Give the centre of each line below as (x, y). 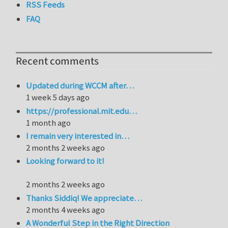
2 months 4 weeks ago (66, 209)
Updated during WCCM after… (80, 86)
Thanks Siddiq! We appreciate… (84, 198)
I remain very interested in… (78, 136)
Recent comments (57, 61)
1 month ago (49, 122)
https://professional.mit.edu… (82, 111)
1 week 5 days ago (58, 97)
